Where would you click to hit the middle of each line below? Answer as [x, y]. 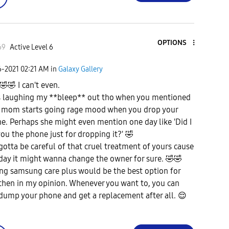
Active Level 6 [31, 48]
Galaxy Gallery [81, 69]
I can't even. [38, 85]
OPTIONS [172, 42]
